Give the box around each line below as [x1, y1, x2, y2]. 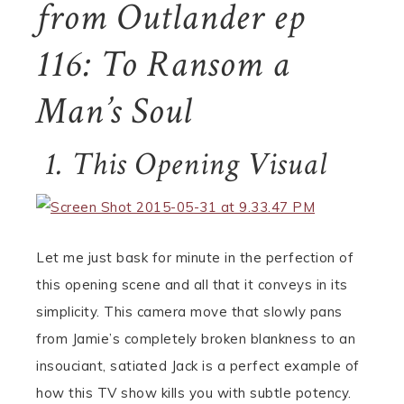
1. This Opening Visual [36, 143, 327, 186]
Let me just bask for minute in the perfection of [36, 249, 353, 266]
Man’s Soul [36, 87, 192, 136]
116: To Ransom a [36, 40, 290, 89]
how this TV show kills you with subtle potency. [36, 384, 352, 401]
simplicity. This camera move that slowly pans [36, 303, 343, 320]
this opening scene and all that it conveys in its [36, 276, 348, 293]
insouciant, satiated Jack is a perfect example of [36, 357, 360, 374]
